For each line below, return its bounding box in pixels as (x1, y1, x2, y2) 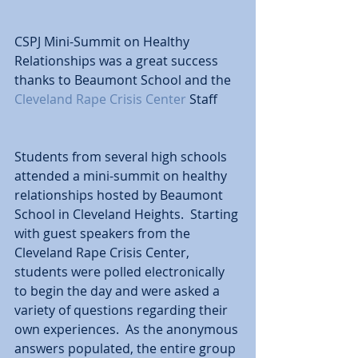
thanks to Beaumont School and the (14, 71, 234, 89)
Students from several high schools (14, 148, 230, 165)
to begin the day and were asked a (14, 282, 223, 300)
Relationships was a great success (14, 52, 221, 70)
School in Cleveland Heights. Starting (14, 205, 241, 223)
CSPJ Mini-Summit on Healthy (14, 33, 193, 50)
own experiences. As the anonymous (14, 320, 241, 338)
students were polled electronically (14, 263, 228, 280)
